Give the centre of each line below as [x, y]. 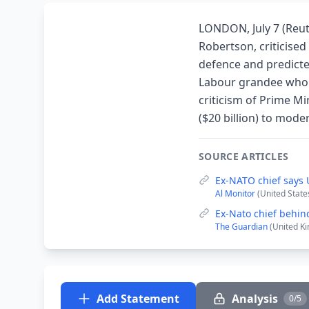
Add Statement [138, 299]
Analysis [255, 299]
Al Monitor [236, 193]
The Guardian [242, 227]
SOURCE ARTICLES [244, 156]
